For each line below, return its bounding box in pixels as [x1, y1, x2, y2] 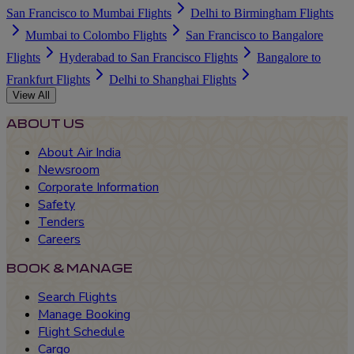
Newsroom [38, 161, 100, 179]
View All [13, 89, 50, 102]
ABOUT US [6, 116, 85, 132]
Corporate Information [38, 179, 159, 197]
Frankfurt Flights [6, 73, 90, 87]
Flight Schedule [38, 323, 125, 341]
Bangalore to [257, 51, 321, 65]
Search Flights [38, 288, 117, 307]
